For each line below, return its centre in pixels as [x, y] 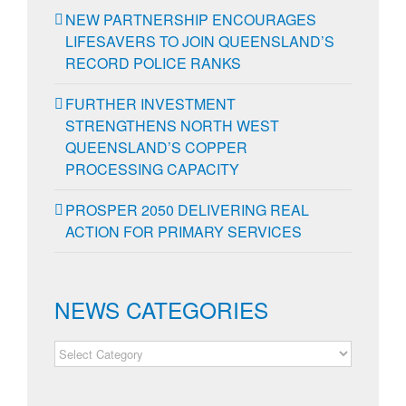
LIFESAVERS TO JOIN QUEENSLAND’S [200, 41]
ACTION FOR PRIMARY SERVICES [184, 231]
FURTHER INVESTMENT [150, 103]
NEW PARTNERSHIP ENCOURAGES [191, 19]
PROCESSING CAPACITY [152, 169]
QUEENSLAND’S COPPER [156, 147]
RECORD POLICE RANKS [153, 63]
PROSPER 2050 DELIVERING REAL [187, 209]
